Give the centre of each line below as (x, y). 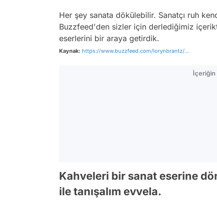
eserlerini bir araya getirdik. (109, 38)
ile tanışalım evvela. (110, 191)
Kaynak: (70, 51)
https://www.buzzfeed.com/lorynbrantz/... (135, 51)
